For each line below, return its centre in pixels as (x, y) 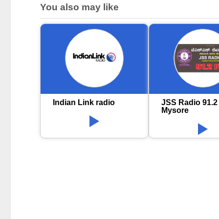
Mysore (175, 110)
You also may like (79, 7)
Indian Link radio (84, 103)
